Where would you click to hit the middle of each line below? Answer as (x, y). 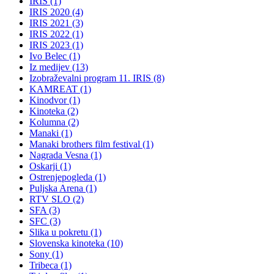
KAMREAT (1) (60, 89)
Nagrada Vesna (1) (65, 155)
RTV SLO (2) (57, 199)
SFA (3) (45, 210)
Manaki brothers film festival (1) (91, 144)
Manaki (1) (51, 133)
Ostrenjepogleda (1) (68, 177)
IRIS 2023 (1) (56, 45)
